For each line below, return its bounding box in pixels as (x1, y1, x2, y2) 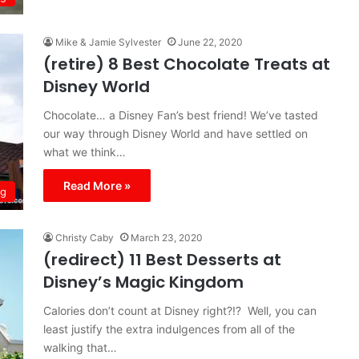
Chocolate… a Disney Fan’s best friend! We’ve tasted (43, 108, 318, 122)
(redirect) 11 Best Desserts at (43, 248, 281, 271)
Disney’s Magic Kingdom (43, 271, 244, 293)
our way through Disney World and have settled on (43, 127, 308, 140)
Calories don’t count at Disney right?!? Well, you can (43, 304, 317, 317)
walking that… (43, 341, 117, 354)
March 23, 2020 (131, 232, 203, 244)
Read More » (63, 179, 131, 192)
